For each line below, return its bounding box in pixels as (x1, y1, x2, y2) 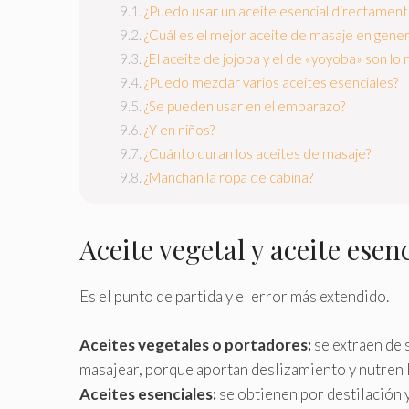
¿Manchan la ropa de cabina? (144, 169, 313, 186)
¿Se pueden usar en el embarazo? (144, 98, 345, 115)
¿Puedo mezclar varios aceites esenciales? (144, 74, 398, 91)
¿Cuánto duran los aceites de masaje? (144, 145, 371, 163)
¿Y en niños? (144, 121, 215, 139)
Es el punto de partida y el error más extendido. (79, 287, 389, 307)
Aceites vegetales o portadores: (79, 334, 311, 354)
